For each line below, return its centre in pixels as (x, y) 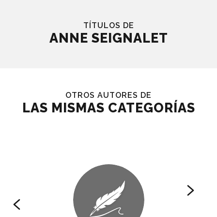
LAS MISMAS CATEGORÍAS (108, 108)
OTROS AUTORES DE (108, 95)
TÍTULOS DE (108, 25)
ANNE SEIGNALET (108, 38)
